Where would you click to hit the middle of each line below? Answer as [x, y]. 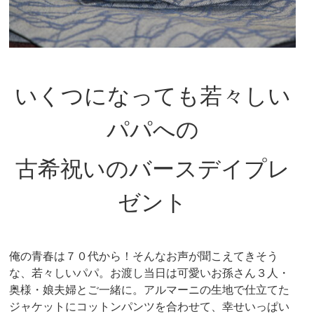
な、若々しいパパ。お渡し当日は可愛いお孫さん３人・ [150, 273]
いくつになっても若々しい [152, 95]
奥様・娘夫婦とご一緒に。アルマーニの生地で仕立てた [150, 290]
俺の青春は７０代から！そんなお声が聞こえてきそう [144, 256]
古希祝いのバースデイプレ [152, 169]
